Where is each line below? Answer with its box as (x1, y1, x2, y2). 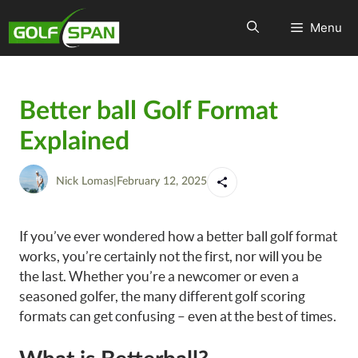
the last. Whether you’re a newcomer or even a (19, 268, 299, 284)
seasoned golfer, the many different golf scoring (19, 288, 305, 304)
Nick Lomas (56, 176, 113, 187)
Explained (19, 129, 129, 154)
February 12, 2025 (117, 176, 207, 187)
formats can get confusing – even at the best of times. (19, 308, 336, 324)
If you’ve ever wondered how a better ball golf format (19, 229, 337, 244)
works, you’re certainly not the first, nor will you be (19, 249, 322, 264)
